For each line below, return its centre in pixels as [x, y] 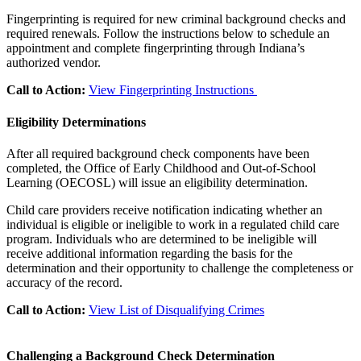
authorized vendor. [54, 63]
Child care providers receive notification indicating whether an [164, 210]
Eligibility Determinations [76, 122]
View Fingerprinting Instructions [173, 90]
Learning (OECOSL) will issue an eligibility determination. [157, 182]
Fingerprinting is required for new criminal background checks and [176, 19]
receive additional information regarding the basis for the [149, 253]
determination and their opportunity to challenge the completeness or [180, 268]
